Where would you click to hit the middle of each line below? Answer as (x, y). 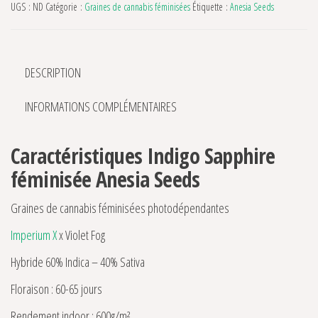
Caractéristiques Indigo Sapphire (143, 156)
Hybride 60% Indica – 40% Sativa (78, 262)
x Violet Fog (81, 235)
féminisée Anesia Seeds (105, 180)
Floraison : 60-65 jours (56, 289)
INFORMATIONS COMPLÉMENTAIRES (101, 107)
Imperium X (34, 235)
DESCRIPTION (53, 73)
